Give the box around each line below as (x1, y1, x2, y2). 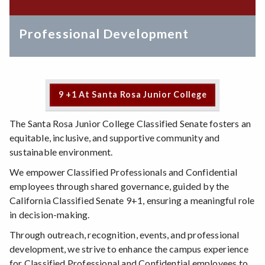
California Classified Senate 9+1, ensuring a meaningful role (9, 194, 255, 206)
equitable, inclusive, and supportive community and (9, 131, 220, 143)
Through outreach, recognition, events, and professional (9, 228, 240, 240)
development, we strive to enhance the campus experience (9, 243, 249, 254)
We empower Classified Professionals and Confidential (9, 166, 237, 177)
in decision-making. (9, 208, 90, 220)
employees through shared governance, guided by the (9, 180, 230, 192)
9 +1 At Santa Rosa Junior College (58, 89, 207, 100)
